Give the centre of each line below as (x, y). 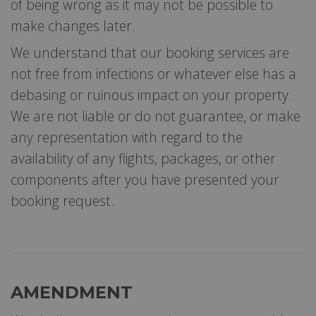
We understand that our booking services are (150, 52)
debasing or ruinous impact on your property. (151, 95)
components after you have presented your (145, 179)
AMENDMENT (72, 292)
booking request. (62, 200)
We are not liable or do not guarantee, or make (156, 116)
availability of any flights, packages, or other (143, 158)
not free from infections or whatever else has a (153, 73)
